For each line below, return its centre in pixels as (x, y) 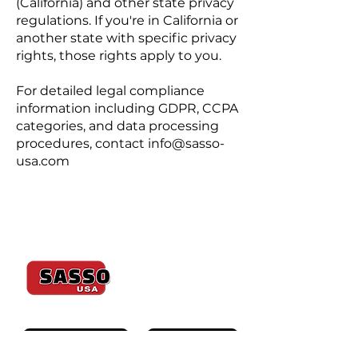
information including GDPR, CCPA (127, 108)
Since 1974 (209, 277)
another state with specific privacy (126, 38)
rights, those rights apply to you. (119, 56)
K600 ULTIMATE (62, 337)
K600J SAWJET (183, 337)
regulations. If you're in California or (127, 20)
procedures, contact (82, 143)
